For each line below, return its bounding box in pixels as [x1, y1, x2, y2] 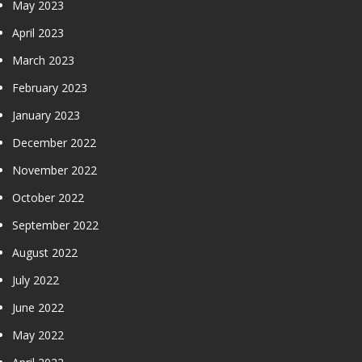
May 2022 [12, 326, 64, 343]
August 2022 [12, 244, 78, 260]
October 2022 [12, 189, 84, 205]
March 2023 [12, 52, 74, 68]
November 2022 [12, 162, 97, 178]
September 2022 [12, 217, 99, 233]
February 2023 [12, 79, 87, 95]
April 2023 [12, 24, 64, 40]
